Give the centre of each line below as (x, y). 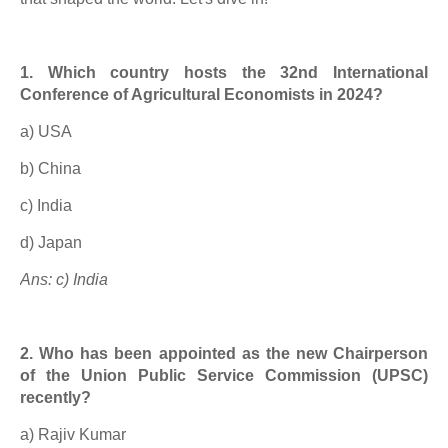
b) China (50, 168)
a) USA (46, 131)
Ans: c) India (64, 279)
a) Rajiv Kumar (73, 434)
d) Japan (51, 242)
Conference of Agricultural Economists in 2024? (201, 94)
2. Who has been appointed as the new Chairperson (224, 353)
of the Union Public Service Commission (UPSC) (224, 375)
